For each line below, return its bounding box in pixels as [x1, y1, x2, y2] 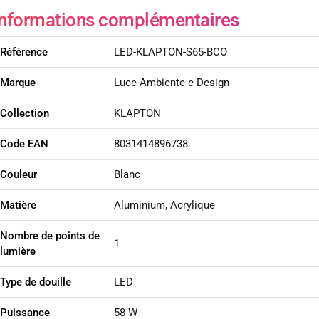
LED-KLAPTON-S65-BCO [113, 46, 227, 59]
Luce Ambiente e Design [113, 76, 229, 90]
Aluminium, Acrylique [113, 199, 215, 212]
